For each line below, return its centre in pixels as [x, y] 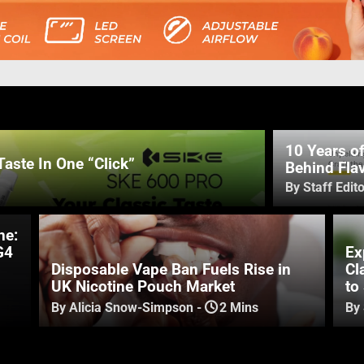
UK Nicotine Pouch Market [143, 286]
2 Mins [239, 307]
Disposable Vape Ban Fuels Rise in [171, 269]
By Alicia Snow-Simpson [123, 307]
